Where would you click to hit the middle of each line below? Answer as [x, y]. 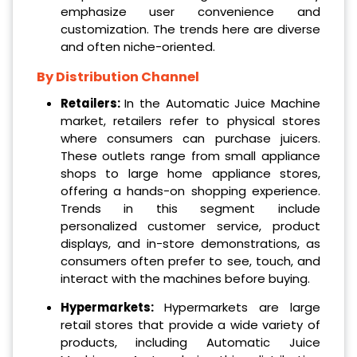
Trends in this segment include [190, 208]
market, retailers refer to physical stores [190, 120]
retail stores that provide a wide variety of [190, 325]
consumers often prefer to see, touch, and [190, 261]
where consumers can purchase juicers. [190, 138]
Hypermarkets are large [237, 308]
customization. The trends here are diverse [190, 29]
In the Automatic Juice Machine [223, 103]
